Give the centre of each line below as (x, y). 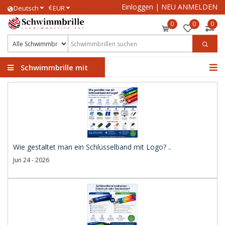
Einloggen (137, 7)
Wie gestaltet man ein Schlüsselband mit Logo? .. (92, 147)
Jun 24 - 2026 (31, 160)
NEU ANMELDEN (189, 7)
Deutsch (26, 8)
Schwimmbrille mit (53, 67)
